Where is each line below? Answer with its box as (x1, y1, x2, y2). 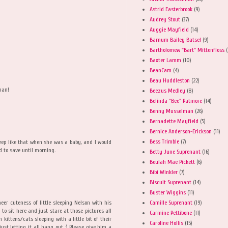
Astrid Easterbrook (150, 5, 192, 13)
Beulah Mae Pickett (150, 158, 195, 165)
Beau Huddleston (150, 76, 190, 84)
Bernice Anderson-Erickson (150, 127, 212, 135)
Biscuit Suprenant (150, 178, 191, 186)
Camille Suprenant (150, 198, 192, 206)
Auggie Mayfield (150, 25, 189, 33)
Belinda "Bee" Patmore (150, 97, 202, 104)
